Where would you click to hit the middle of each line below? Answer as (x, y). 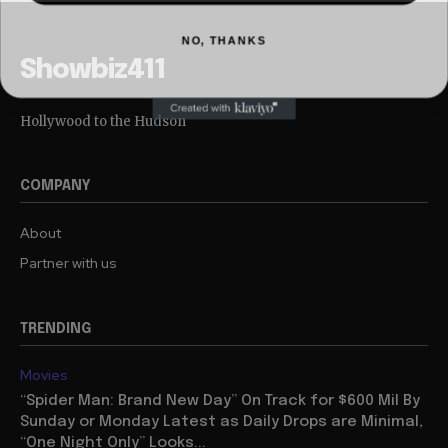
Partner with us (68, 263)
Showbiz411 (92, 71)
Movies (44, 375)
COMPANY (55, 186)
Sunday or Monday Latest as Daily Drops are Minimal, (221, 422)
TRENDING (55, 329)
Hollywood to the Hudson (103, 122)
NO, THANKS (224, 35)
